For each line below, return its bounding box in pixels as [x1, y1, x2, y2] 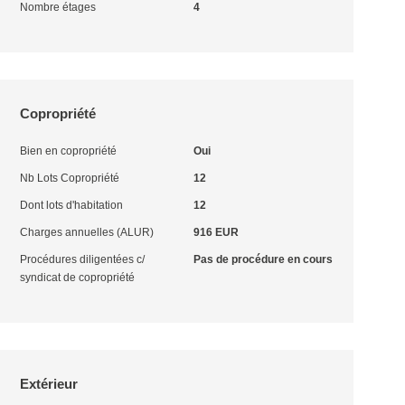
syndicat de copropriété [20, 271, 136, 284]
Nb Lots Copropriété [20, 172, 120, 184]
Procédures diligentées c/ [20, 253, 146, 266]
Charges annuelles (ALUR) [20, 226, 155, 239]
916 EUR [193, 226, 239, 239]
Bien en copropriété [20, 145, 118, 157]
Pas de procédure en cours [193, 253, 333, 266]
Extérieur [20, 376, 79, 391]
